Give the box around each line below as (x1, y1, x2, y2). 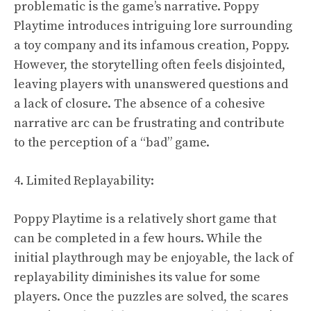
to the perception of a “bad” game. (14, 135, 210, 151)
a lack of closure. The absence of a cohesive (14, 96, 265, 112)
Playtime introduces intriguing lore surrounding (14, 18, 292, 34)
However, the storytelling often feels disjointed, (14, 57, 285, 73)
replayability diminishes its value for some (14, 269, 260, 285)
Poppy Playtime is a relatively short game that (14, 211, 276, 227)
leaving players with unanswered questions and (14, 76, 288, 92)
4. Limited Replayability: (14, 173, 154, 189)
